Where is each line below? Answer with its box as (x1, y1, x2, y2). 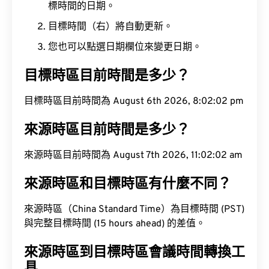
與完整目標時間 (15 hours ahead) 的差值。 (24, 218, 205, 230)
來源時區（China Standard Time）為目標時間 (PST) (24, 204, 244, 216)
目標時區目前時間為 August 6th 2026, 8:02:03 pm (24, 95, 244, 107)
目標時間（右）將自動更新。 (48, 21, 173, 33)
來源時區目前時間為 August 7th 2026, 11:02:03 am (24, 150, 243, 162)
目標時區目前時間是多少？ (24, 68, 190, 85)
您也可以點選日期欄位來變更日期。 (48, 41, 202, 53)
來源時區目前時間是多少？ (24, 122, 190, 139)
